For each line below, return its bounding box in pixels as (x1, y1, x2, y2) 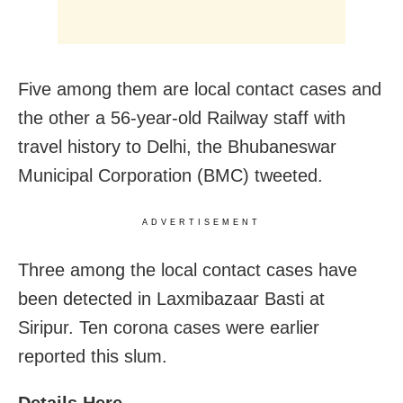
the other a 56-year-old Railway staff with (18, 107, 345, 128)
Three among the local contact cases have (18, 259, 357, 280)
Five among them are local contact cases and (18, 78, 381, 99)
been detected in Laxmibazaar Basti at (18, 288, 325, 309)
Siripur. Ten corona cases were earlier (18, 317, 319, 337)
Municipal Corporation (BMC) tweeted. (18, 165, 323, 185)
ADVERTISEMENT (142, 217, 261, 227)
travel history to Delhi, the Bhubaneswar (18, 136, 336, 157)
